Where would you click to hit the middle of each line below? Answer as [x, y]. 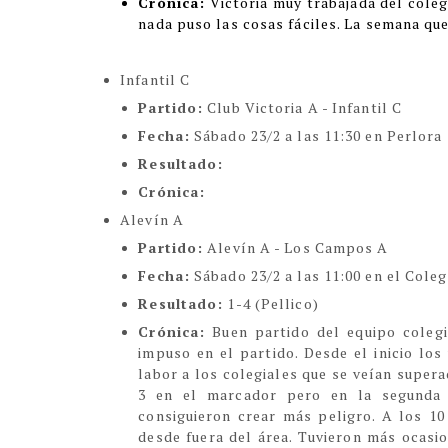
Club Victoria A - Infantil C [303, 107]
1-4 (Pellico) [271, 303]
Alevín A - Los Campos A [298, 247]
